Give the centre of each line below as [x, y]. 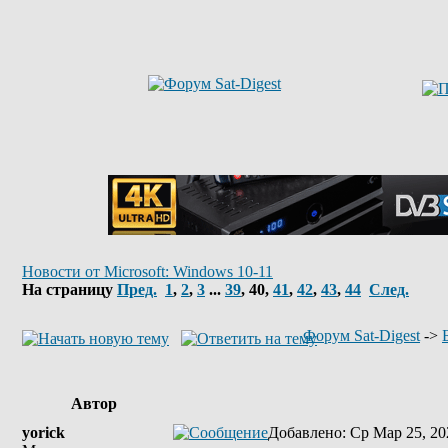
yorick [43, 432]
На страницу [69, 289]
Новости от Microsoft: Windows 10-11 [147, 271]
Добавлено [305, 432]
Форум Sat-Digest [361, 335]
